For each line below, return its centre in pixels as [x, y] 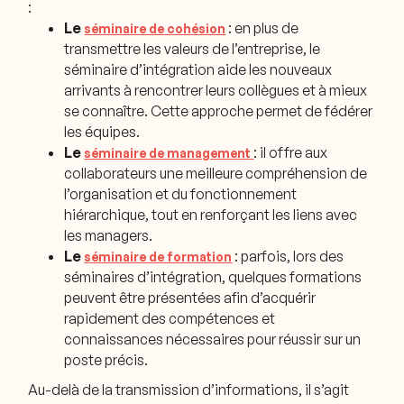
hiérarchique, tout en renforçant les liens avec [211, 214]
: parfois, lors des [288, 256]
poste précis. [106, 359]
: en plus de [262, 28]
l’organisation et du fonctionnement [181, 193]
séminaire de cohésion [155, 28]
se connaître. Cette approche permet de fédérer [219, 110]
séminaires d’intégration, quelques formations [213, 276]
